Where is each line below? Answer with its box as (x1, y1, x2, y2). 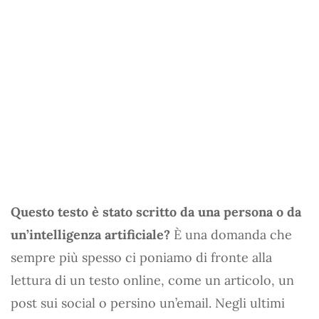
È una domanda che (170, 226, 292, 243)
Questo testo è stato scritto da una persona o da (11, 203, 301, 220)
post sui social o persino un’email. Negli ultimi (11, 294, 285, 311)
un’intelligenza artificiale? (11, 226, 170, 243)
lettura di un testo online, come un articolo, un (11, 271, 294, 288)
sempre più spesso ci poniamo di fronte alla (11, 249, 272, 266)
